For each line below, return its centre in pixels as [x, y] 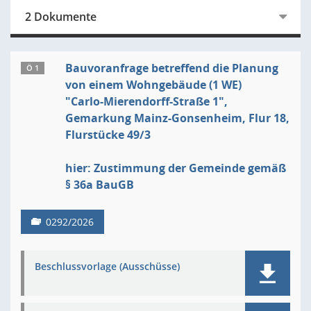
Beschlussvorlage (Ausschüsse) [107, 266]
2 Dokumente [61, 17]
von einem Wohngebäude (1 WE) [153, 85]
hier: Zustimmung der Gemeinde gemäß [176, 168]
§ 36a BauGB [100, 185]
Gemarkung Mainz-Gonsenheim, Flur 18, [177, 118]
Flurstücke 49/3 [108, 135]
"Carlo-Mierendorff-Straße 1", [146, 101]
